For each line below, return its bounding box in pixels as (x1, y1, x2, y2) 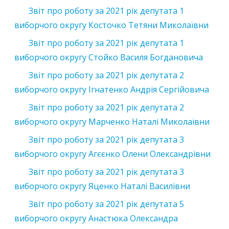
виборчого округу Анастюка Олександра (14, 212, 178, 224)
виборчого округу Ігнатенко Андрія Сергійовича (14, 83, 209, 95)
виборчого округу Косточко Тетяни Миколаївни (14, 19, 209, 31)
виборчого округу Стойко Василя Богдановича (14, 51, 203, 63)
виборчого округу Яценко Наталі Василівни (14, 180, 190, 192)
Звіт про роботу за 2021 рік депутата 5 (29, 198, 184, 210)
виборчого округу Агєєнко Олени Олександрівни (14, 148, 211, 159)
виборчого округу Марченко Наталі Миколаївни (14, 116, 210, 127)
